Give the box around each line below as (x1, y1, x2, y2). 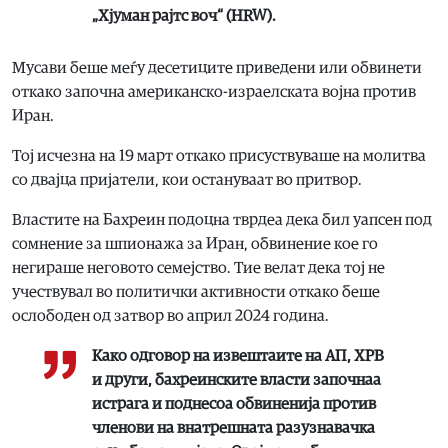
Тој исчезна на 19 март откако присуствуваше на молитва (12, 147, 426, 164)
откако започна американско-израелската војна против (12, 83, 416, 100)
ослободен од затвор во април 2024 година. (12, 307, 329, 324)
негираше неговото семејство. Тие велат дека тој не (12, 259, 385, 276)
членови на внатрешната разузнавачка (92, 419, 375, 436)
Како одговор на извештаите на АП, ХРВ (92, 347, 384, 364)
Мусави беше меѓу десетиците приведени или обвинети (12, 59, 422, 76)
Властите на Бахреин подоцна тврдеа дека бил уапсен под (12, 211, 432, 228)
